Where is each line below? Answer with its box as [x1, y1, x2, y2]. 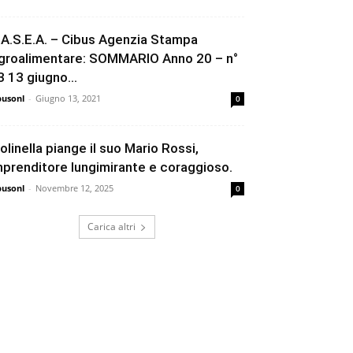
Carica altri [87, 220, 136, 234]
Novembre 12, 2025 [35, 182, 113, 195]
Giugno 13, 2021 [35, 92, 101, 105]
